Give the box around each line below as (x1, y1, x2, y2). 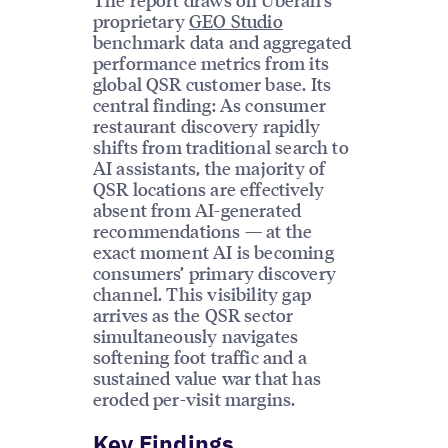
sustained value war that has (92, 365, 321, 389)
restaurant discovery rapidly (92, 113, 320, 137)
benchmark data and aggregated (92, 29, 352, 53)
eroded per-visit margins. (92, 386, 296, 410)
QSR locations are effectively (92, 176, 325, 200)
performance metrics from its (92, 50, 329, 74)
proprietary (92, 8, 190, 32)
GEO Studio (189, 8, 283, 32)
